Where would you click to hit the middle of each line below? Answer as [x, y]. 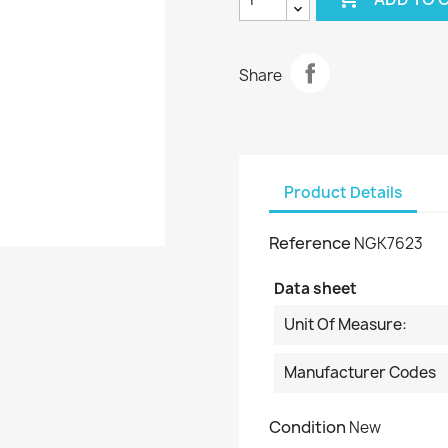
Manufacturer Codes [360, 373]
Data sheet [315, 289]
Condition [307, 427]
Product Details [343, 192]
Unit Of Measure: [345, 325]
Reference [310, 243]
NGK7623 [388, 244]
